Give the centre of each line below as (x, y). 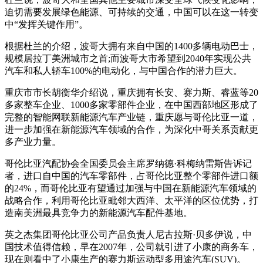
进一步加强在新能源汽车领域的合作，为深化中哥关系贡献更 (131, 129)
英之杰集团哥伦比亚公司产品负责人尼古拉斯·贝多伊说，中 (128, 234)
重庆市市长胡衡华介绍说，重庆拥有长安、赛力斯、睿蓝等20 (131, 92)
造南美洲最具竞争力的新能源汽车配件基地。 (99, 213)
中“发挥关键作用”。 (46, 24)
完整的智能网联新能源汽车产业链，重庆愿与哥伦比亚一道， (131, 117)
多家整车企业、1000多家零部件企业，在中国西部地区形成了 (131, 104)
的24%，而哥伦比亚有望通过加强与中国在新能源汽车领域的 (131, 188)
